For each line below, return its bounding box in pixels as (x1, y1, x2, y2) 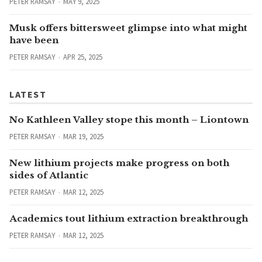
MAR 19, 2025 (63, 131, 104, 141)
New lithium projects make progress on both (9, 157, 229, 168)
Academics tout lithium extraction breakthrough (9, 212, 248, 224)
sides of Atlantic (9, 169, 88, 181)
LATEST (9, 88, 46, 100)
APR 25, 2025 (63, 51, 102, 61)
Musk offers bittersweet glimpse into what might (9, 22, 247, 33)
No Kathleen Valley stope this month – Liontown (9, 113, 249, 125)
